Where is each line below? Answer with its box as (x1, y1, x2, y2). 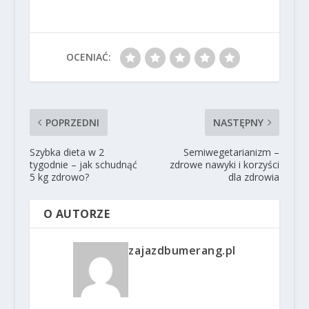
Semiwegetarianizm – (183, 145, 280, 159)
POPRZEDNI (45, 115, 99, 129)
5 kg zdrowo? (29, 170, 89, 183)
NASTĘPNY (213, 115, 264, 129)
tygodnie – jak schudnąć (29, 157, 137, 171)
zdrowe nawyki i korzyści (170, 157, 280, 171)
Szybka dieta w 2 (29, 145, 104, 159)
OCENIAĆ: (66, 50, 112, 63)
